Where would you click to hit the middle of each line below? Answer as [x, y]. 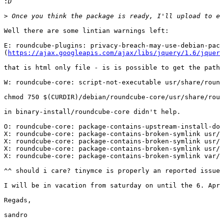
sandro [16, 215]
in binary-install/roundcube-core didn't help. [92, 112]
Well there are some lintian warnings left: [86, 31]
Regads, [18, 200]
